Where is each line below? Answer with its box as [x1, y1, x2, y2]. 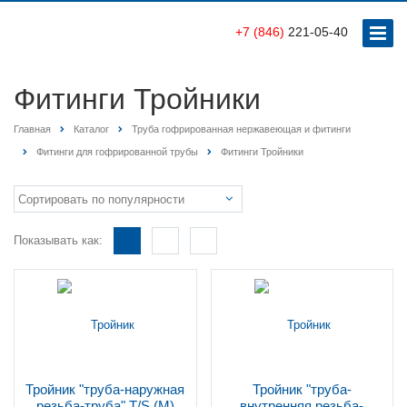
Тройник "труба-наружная [25, 382, 185, 398]
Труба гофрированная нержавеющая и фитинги [132, 124, 351, 134]
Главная [14, 124, 51, 134]
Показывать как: [14, 233, 103, 248]
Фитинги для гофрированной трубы [36, 146, 198, 158]
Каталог [74, 124, 109, 134]
